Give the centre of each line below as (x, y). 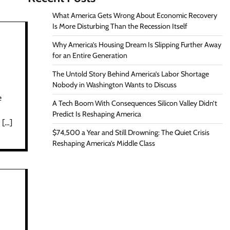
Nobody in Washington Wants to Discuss (114, 85)
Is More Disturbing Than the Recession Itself (120, 26)
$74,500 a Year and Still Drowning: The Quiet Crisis (131, 133)
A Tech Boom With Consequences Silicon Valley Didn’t (135, 103)
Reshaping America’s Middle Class (103, 143)
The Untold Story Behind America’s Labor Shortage (130, 74)
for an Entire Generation (90, 56)
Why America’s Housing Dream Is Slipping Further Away (137, 45)
